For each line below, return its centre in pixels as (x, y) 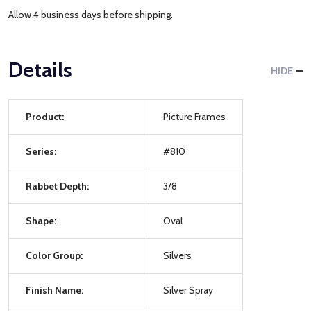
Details (40, 69)
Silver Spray (188, 290)
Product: (45, 116)
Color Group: (54, 255)
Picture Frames (194, 116)
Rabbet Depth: (57, 186)
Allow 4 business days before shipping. (91, 14)
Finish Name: (54, 290)
